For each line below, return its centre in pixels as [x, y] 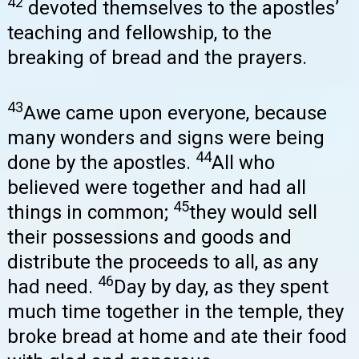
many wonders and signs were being [166, 137]
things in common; [90, 212]
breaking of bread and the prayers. [157, 57]
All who [243, 162]
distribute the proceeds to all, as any [163, 262]
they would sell [253, 212]
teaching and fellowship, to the [139, 32]
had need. [52, 286]
